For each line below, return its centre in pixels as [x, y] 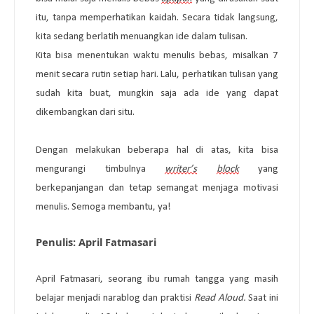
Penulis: [57, 241]
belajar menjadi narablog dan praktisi [115, 298]
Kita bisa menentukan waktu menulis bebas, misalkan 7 [157, 55]
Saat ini [263, 298]
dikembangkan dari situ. [85, 112]
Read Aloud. [221, 298]
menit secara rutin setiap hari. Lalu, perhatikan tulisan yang [157, 74]
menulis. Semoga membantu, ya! [103, 207]
